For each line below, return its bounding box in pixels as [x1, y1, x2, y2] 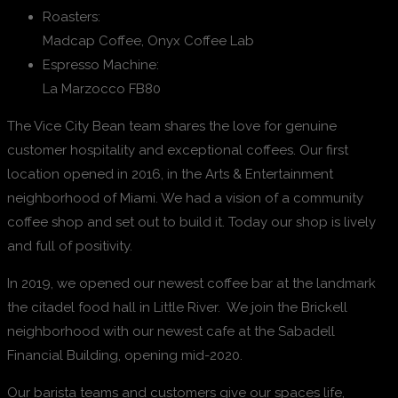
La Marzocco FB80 [43, 81, 161, 98]
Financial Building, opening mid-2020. [7, 347, 243, 364]
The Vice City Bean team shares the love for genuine [7, 118, 337, 135]
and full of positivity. [7, 238, 132, 255]
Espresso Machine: [43, 57, 159, 74]
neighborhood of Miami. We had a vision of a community [7, 190, 363, 207]
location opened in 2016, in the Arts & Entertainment [7, 166, 333, 183]
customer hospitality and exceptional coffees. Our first [7, 142, 348, 159]
